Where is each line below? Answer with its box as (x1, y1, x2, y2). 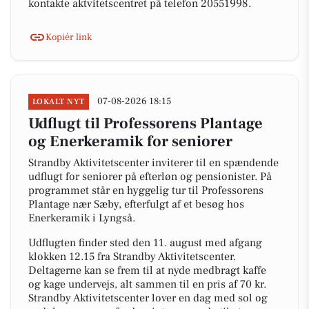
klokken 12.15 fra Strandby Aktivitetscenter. (28, 250, 236, 263)
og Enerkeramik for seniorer (28, 132, 232, 151)
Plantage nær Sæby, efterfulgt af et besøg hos (28, 197, 244, 211)
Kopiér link (46, 30, 92, 43)
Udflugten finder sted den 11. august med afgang (28, 236, 262, 250)
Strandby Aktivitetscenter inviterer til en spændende (28, 156, 279, 170)
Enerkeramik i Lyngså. (28, 211, 135, 225)
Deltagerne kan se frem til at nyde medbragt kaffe (28, 263, 266, 277)
